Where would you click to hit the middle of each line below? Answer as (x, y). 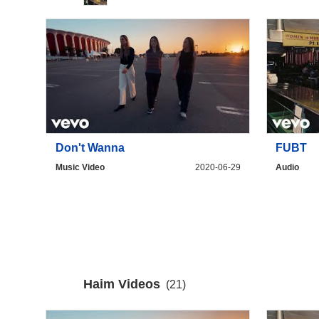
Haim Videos (122, 284)
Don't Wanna (90, 148)
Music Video (80, 168)
